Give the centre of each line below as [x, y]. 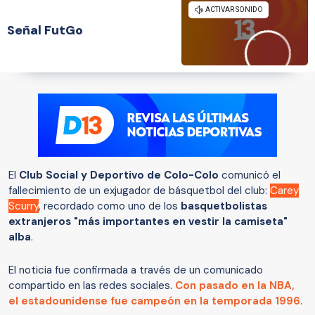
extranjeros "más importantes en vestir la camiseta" [148, 222]
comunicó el [250, 175]
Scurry [24, 206]
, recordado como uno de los [110, 206]
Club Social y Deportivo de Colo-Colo [119, 175]
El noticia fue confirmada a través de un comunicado [136, 270]
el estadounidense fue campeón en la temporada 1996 [154, 301]
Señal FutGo [45, 30]
